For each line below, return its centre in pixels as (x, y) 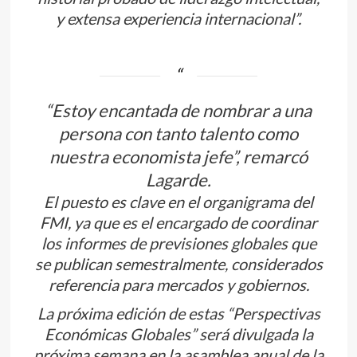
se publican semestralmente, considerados (178, 264)
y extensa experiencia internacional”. (178, 19)
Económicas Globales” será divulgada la (178, 334)
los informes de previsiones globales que (178, 243)
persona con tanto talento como (178, 134)
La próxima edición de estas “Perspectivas (178, 314)
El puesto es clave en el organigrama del (178, 202)
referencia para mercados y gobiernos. (178, 285)
